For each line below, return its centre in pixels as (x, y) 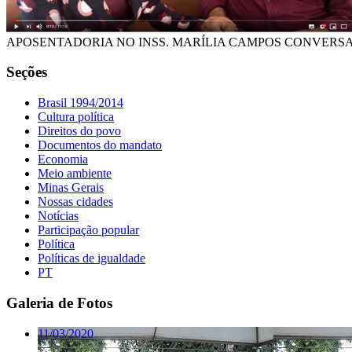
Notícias (58, 216)
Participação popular (88, 230)
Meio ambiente (75, 174)
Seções (27, 72)
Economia (63, 159)
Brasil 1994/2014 (81, 103)
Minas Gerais (71, 188)
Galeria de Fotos (59, 302)
